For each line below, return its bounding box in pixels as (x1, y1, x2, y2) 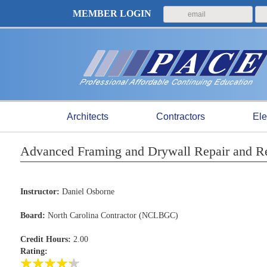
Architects (67, 111, 108, 122)
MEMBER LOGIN (73, 8, 154, 18)
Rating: (20, 247, 48, 256)
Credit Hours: (20, 235, 71, 244)
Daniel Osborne (59, 187, 114, 196)
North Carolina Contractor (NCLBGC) (45, 211, 178, 220)
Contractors (156, 111, 205, 122)
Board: (20, 211, 45, 220)
